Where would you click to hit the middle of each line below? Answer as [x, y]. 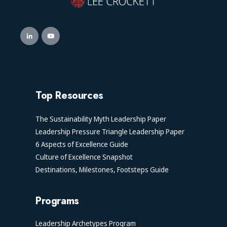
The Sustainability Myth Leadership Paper [101, 119]
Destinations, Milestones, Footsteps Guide [102, 169]
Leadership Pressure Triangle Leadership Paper [110, 131]
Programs [57, 201]
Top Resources [69, 95]
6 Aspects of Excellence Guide [82, 144]
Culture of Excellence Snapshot [84, 157]
